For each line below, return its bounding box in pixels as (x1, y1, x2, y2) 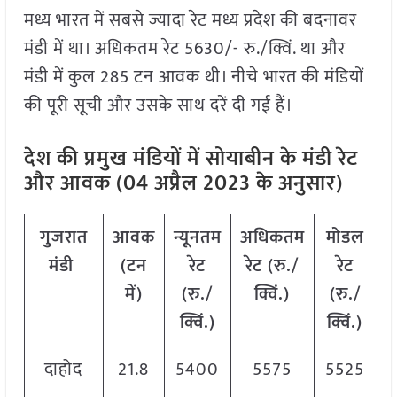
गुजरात (39, 222, 88, 253)
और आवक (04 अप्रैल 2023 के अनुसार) (23, 166, 343, 202)
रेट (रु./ (245, 251, 300, 282)
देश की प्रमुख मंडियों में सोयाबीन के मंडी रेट (23, 141, 358, 177)
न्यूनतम (173, 222, 222, 253)
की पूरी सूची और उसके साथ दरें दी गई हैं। (23, 90, 293, 121)
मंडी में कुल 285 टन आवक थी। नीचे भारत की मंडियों (23, 62, 364, 93)
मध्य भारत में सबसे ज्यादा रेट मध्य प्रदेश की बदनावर (23, 5, 357, 36)
